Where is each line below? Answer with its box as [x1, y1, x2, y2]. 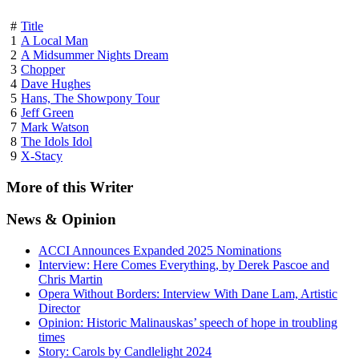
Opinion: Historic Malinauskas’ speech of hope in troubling [38, 315, 337, 329]
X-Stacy [21, 148, 63, 163]
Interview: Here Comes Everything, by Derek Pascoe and [38, 257, 329, 272]
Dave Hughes [21, 76, 91, 91]
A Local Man [21, 33, 88, 47]
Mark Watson [21, 119, 89, 134]
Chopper [21, 62, 65, 76]
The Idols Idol [21, 134, 92, 148]
